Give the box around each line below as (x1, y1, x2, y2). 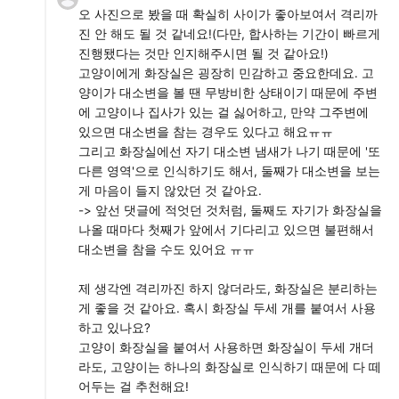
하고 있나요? (78, 321, 151, 335)
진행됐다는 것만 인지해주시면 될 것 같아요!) (78, 46, 329, 61)
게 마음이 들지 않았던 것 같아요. (78, 183, 262, 198)
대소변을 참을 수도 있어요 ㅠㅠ (78, 242, 255, 256)
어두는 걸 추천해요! (78, 379, 189, 394)
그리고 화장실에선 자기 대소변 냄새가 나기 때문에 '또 (78, 144, 380, 159)
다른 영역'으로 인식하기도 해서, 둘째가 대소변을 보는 (78, 164, 380, 178)
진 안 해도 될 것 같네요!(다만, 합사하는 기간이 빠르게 (78, 27, 380, 41)
